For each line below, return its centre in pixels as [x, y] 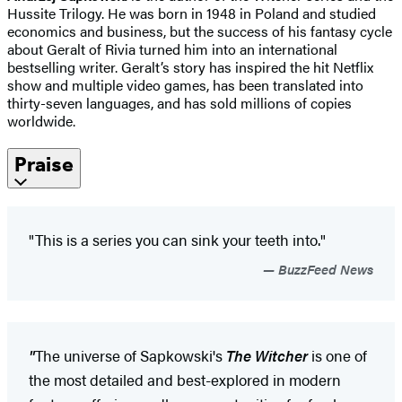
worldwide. [41, 121]
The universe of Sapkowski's [131, 356]
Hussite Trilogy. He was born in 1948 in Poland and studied [192, 13]
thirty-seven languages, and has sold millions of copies [179, 103]
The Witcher [267, 356]
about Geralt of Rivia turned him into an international [172, 49]
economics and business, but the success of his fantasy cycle [200, 31]
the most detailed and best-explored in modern [185, 380]
